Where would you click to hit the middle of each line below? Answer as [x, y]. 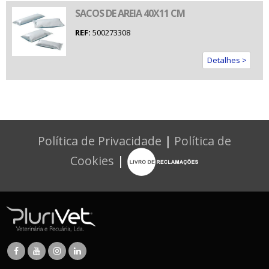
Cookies [92, 161]
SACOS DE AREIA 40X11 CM [130, 14]
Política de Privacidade [100, 141]
